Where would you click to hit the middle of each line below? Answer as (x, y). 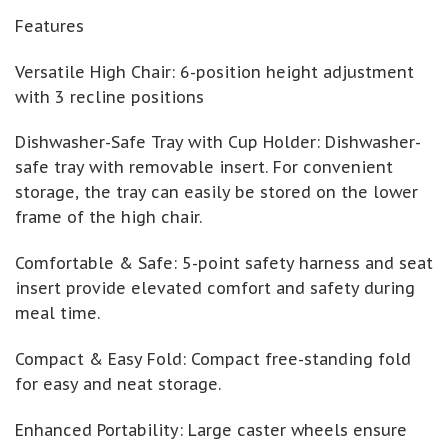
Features (49, 25)
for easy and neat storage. (118, 383)
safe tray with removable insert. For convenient (204, 167)
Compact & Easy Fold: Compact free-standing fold (213, 358)
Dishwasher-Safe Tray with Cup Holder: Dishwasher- (218, 142)
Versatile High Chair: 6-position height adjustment (214, 71)
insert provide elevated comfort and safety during (215, 288)
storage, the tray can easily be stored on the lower (216, 192)
